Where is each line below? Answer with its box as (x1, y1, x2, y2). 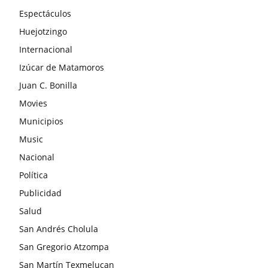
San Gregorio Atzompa (19, 240, 109, 252)
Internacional (19, 43, 72, 55)
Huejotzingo (19, 25, 67, 37)
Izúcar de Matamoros (19, 61, 104, 73)
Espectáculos (19, 7, 71, 19)
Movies (19, 97, 47, 109)
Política (19, 169, 48, 181)
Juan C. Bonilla (19, 79, 77, 91)
